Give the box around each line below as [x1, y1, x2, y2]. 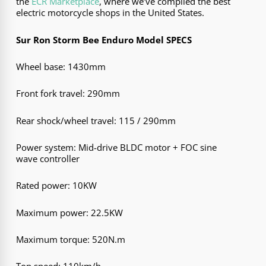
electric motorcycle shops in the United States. [16, 7, 205, 19]
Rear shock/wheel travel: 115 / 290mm [16, 114, 176, 126]
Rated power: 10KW [16, 179, 97, 192]
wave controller [16, 152, 80, 164]
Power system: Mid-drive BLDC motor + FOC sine [16, 141, 217, 153]
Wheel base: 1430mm [16, 60, 106, 72]
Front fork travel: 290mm [16, 87, 121, 100]
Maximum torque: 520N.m [16, 233, 126, 245]
